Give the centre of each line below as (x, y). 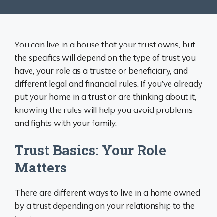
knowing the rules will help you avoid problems (104, 109)
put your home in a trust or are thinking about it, (105, 96)
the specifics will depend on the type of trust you (105, 57)
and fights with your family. (66, 123)
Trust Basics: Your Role (90, 150)
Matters (41, 167)
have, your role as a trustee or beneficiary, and (101, 70)
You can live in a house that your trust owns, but (105, 44)
